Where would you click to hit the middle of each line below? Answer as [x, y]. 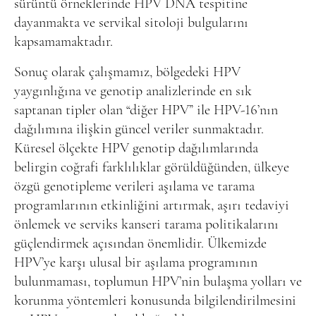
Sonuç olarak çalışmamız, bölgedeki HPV [127, 72]
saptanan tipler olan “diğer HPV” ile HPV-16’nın [146, 110]
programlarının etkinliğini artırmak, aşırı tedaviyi [152, 206]
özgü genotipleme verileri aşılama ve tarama [134, 187]
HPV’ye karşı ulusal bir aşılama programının [136, 263]
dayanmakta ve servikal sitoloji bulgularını [131, 23]
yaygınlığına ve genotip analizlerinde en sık [133, 91]
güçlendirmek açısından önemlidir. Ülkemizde [140, 244]
